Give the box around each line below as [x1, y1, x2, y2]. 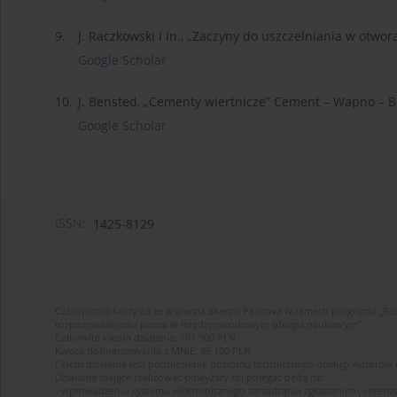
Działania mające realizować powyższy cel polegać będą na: [55, 370, 324, 385]
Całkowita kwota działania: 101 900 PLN [55, 331, 236, 345]
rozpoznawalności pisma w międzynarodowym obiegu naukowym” [55, 317, 362, 331]
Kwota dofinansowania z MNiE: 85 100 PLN [55, 344, 251, 358]
